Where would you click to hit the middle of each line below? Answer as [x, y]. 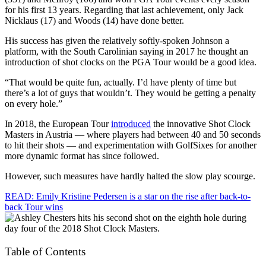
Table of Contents [45, 251]
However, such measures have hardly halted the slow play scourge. [130, 176]
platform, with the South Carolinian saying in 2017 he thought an [126, 51]
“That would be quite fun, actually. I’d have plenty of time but [121, 82]
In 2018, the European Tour [58, 123]
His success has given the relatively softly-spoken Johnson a [117, 40]
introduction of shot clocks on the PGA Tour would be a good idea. [131, 62]
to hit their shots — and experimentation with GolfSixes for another [131, 145]
